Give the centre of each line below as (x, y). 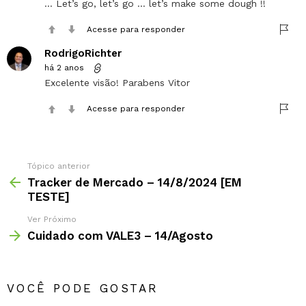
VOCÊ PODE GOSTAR (83, 288)
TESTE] (48, 196)
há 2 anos (64, 68)
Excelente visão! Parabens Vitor (117, 83)
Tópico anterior (59, 166)
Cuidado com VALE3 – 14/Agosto (120, 235)
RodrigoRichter (83, 54)
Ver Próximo (52, 219)
